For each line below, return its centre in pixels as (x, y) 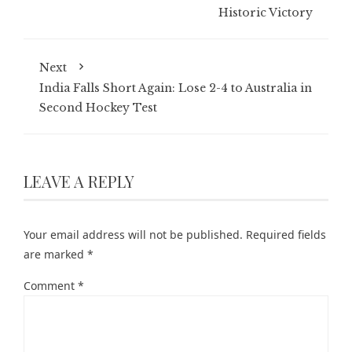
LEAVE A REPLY (79, 181)
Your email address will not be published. (133, 235)
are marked (55, 254)
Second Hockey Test (98, 108)
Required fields (286, 235)
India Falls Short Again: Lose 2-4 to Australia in (176, 88)
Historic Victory (266, 13)
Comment (51, 286)
